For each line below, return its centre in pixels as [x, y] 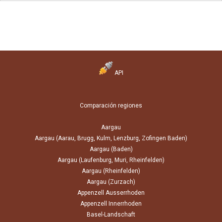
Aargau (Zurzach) [111, 182]
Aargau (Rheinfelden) [111, 171]
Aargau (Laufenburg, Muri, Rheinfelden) [111, 160]
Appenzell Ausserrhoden [111, 193]
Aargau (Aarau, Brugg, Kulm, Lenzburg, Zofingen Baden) [111, 138]
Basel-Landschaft [111, 215]
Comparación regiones [111, 106]
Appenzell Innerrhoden [111, 204]
